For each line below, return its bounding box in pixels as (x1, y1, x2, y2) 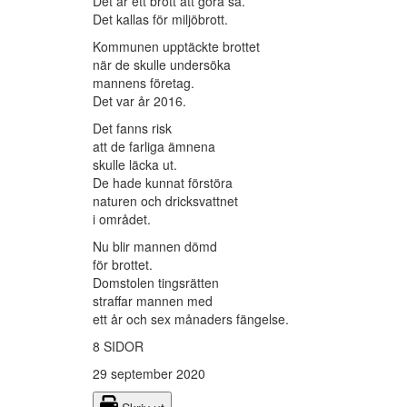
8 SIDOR (93, 337, 144, 356)
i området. (93, 210, 151, 229)
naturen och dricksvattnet (93, 192, 238, 211)
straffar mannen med (93, 292, 213, 311)
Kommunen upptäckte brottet (93, 37, 260, 56)
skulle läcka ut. (93, 155, 177, 174)
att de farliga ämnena (93, 137, 215, 156)
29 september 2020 (93, 364, 205, 383)
